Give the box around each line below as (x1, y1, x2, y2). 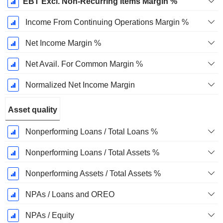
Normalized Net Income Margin (25, 81, 135, 90)
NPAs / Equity (25, 211, 74, 220)
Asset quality (8, 106, 57, 114)
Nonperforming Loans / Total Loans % (25, 127, 158, 136)
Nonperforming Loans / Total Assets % (25, 148, 159, 157)
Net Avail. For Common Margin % (25, 60, 143, 69)
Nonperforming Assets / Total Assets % (25, 169, 161, 178)
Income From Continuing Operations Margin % (25, 18, 189, 27)
